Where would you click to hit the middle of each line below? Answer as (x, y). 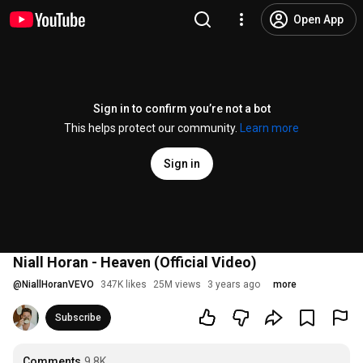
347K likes (124, 284)
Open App (318, 19)
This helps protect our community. (152, 128)
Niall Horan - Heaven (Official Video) (135, 262)
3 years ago (234, 284)
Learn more (269, 128)
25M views (177, 284)
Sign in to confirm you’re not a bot (181, 109)
